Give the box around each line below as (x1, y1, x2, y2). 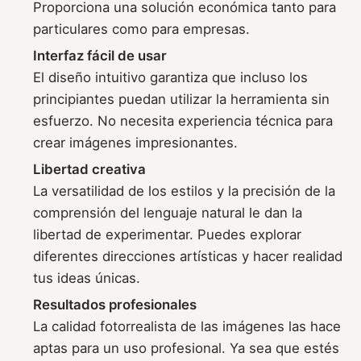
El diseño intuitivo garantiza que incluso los (33, 68, 309, 85)
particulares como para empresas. (33, 21, 251, 38)
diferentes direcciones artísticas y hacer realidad (33, 247, 343, 264)
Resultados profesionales (33, 296, 197, 313)
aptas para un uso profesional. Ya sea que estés (33, 339, 340, 356)
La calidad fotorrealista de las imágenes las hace (33, 317, 342, 334)
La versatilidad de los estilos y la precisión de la (33, 182, 336, 199)
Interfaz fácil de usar (33, 47, 168, 64)
